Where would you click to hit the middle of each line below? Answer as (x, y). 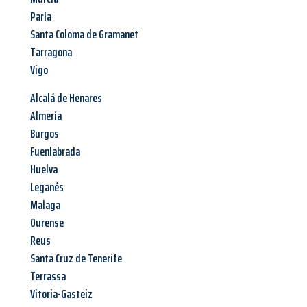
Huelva (44, 170)
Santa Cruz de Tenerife (76, 259)
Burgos (45, 134)
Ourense (47, 223)
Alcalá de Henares (66, 98)
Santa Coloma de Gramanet (84, 35)
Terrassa (48, 277)
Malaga (45, 205)
